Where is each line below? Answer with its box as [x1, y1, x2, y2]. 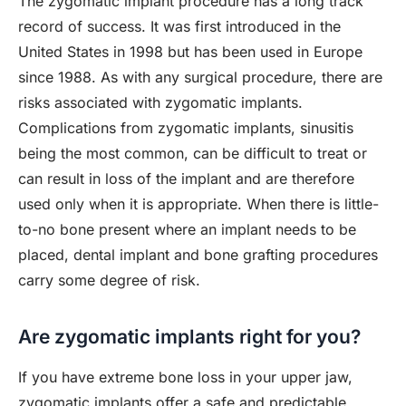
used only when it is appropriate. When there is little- [18, 195, 379, 213]
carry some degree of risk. [18, 271, 200, 289]
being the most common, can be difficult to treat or [18, 144, 367, 162]
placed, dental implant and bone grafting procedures [18, 246, 378, 264]
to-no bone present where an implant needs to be [18, 220, 356, 238]
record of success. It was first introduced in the [18, 17, 341, 35]
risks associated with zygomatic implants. [18, 93, 303, 111]
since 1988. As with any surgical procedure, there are [18, 68, 382, 86]
